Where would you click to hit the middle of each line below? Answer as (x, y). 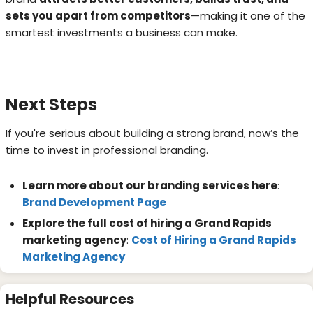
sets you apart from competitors (98, 15)
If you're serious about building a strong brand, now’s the (152, 133)
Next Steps (51, 104)
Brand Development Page (94, 202)
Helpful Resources (70, 299)
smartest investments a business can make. (122, 32)
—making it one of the (248, 15)
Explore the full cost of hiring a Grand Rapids (147, 223)
